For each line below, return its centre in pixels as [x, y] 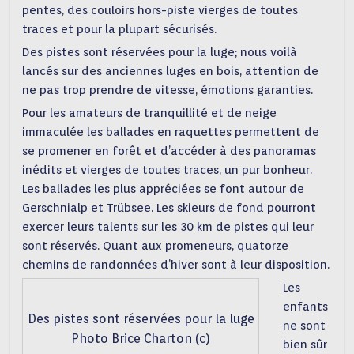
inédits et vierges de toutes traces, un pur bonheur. [168, 169]
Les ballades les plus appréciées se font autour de [164, 188]
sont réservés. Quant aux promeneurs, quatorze [156, 245]
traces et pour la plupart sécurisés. [120, 29]
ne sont [305, 325]
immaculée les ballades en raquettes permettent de [171, 132]
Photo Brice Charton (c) [141, 338]
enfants [306, 306]
